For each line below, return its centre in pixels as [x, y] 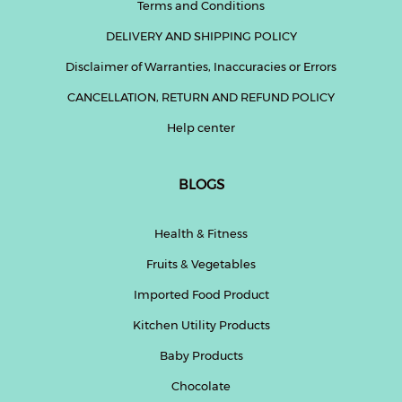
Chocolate [201, 385]
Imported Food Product [201, 294]
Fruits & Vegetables [201, 263]
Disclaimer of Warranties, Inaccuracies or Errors [201, 66]
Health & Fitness [201, 233]
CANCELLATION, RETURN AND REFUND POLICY [201, 96]
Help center [201, 127]
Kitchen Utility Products [201, 324]
